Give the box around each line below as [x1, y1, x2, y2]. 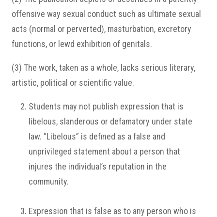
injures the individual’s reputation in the [29, 161, 167, 171]
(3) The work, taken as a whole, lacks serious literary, [12, 62, 195, 73]
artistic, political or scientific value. [12, 77, 134, 88]
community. [29, 176, 69, 186]
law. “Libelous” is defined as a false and [29, 131, 165, 141]
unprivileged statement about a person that [29, 146, 180, 156]
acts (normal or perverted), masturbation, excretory [12, 24, 191, 34]
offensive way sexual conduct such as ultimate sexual [12, 9, 201, 19]
